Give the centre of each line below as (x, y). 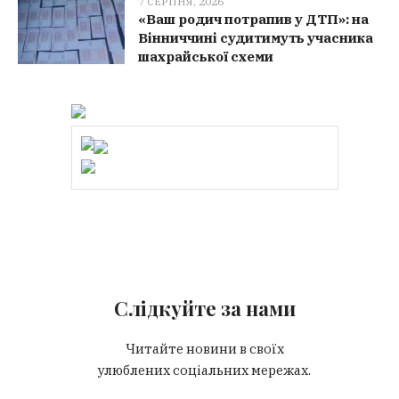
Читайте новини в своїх (204, 349)
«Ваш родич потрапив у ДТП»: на (254, 20)
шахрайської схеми (206, 57)
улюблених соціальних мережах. (205, 370)
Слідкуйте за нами (204, 309)
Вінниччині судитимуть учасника (256, 38)
